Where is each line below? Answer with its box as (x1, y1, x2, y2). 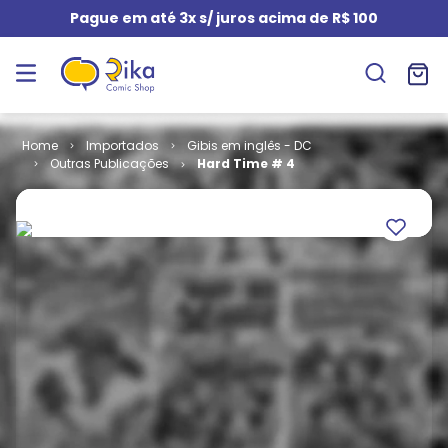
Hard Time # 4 (196, 155, 295, 172)
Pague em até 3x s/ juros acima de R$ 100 (70, 8, 378, 28)
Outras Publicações (49, 155, 169, 172)
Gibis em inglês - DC (186, 137, 312, 154)
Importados (85, 137, 159, 154)
